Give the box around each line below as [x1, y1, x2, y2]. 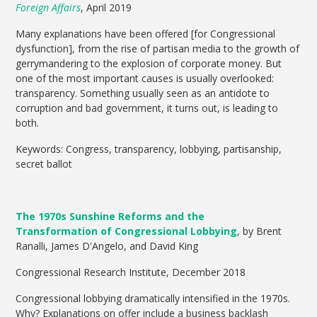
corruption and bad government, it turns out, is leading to [16, 101, 279, 115]
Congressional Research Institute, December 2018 [16, 265, 246, 279]
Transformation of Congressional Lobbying [16, 224, 238, 238]
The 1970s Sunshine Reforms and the [16, 209, 205, 224]
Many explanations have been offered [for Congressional [16, 27, 276, 41]
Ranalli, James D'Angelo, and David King [16, 239, 199, 253]
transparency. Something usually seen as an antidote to [16, 86, 270, 100]
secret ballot [16, 157, 73, 171]
